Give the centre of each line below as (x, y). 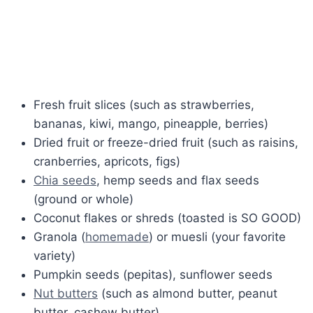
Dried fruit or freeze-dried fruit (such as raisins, (166, 142)
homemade (117, 236)
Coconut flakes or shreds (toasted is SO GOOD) (167, 218)
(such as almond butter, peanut (188, 293)
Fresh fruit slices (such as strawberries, (144, 104)
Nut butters (66, 293)
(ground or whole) (83, 199)
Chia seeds (65, 180)
